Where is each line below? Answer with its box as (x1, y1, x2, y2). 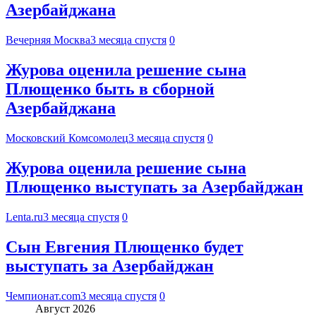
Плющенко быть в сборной (6, 80, 214, 99)
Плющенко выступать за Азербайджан (6, 178, 303, 197)
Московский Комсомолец (6, 132, 128, 145)
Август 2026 (35, 302, 95, 315)
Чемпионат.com (6, 289, 80, 302)
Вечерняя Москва (6, 34, 90, 47)
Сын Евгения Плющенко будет (6, 237, 243, 256)
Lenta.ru (6, 210, 43, 223)
